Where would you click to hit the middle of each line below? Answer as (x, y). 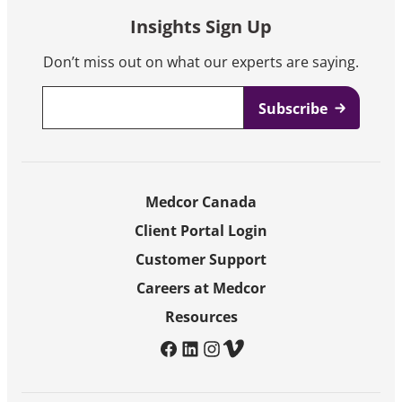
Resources (201, 317)
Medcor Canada (201, 202)
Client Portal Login (201, 231)
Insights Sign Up (201, 26)
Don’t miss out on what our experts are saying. (201, 62)
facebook (191, 348)
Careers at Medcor (201, 288)
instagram (238, 348)
